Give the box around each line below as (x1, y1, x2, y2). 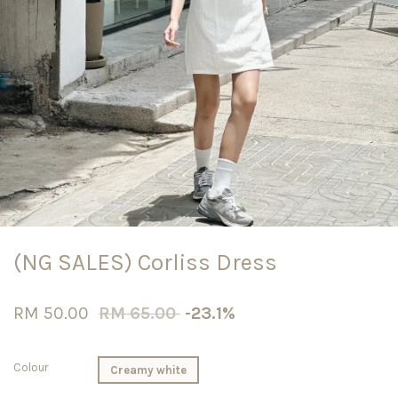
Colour (13, 361, 48, 375)
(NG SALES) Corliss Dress (13, 249, 277, 277)
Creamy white (110, 363, 187, 378)
